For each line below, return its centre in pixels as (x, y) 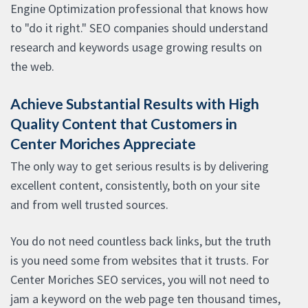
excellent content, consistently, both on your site (135, 186)
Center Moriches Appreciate (103, 144)
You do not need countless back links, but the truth (141, 241)
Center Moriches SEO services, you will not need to (140, 280)
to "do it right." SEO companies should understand (139, 28)
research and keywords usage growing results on (136, 47)
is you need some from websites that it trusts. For (140, 261)
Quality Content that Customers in (124, 124)
